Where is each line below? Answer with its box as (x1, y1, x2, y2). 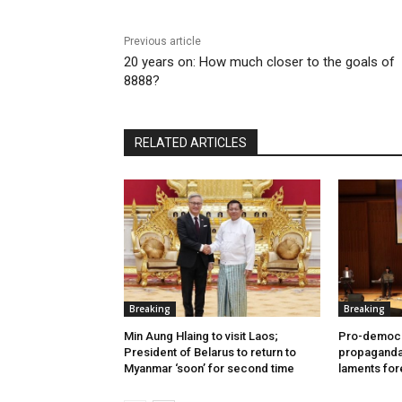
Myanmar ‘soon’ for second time (124, 362, 294, 376)
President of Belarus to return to (124, 345, 296, 360)
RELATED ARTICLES (135, 135, 247, 151)
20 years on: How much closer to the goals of (124, 54, 395, 71)
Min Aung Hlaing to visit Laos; (124, 329, 278, 344)
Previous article (124, 35, 201, 48)
